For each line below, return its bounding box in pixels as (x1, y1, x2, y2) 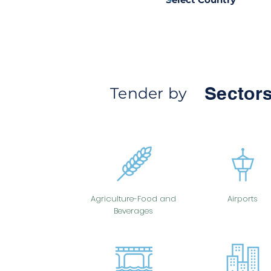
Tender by (110, 84, 188, 102)
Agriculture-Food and (91, 193, 176, 204)
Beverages (114, 205, 153, 217)
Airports (227, 193, 258, 204)
